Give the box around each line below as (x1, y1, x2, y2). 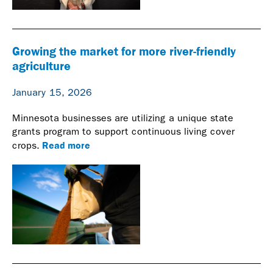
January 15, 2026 (12, 86, 92, 98)
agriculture (12, 56, 71, 74)
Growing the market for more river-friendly (12, 41, 236, 60)
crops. (12, 139, 40, 151)
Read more (40, 137, 90, 152)
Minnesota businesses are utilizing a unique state (12, 112, 233, 124)
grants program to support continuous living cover (12, 125, 235, 137)
